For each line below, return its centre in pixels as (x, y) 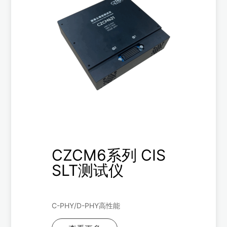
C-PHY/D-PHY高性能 (86, 205)
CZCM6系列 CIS (109, 155)
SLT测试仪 (88, 170)
